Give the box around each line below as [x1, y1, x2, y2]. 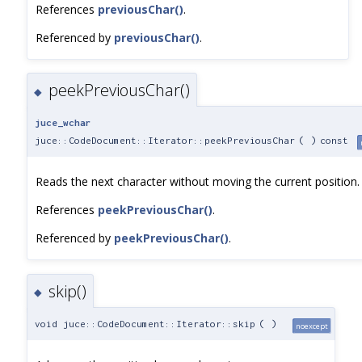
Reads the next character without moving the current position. [36, 174, 360, 190]
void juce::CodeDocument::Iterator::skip [35, 318, 255, 329]
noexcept [296, 320, 328, 331]
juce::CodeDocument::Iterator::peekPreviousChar [35, 135, 295, 146]
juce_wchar [35, 117, 91, 128]
